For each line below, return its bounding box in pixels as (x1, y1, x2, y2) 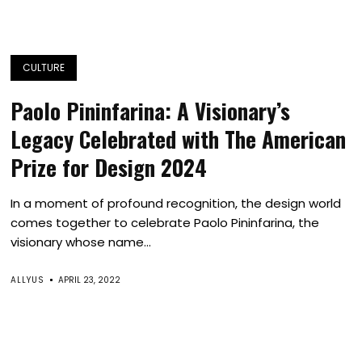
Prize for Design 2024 (11, 151, 208, 183)
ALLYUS (11, 274, 45, 286)
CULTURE (23, 61, 65, 74)
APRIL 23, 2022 (58, 274, 121, 286)
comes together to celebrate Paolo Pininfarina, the (11, 214, 320, 231)
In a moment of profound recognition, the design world (11, 195, 342, 212)
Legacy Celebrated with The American (11, 123, 347, 155)
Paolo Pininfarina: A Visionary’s (11, 95, 291, 127)
